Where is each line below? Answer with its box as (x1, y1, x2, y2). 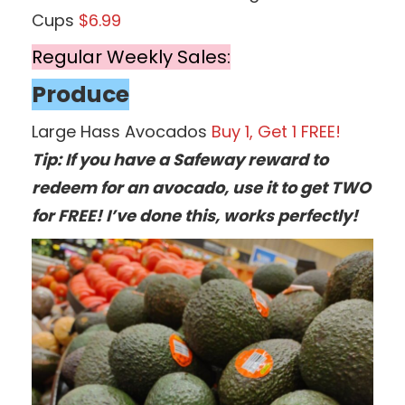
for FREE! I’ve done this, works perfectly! (32, 203, 358, 227)
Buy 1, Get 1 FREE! (212, 119, 341, 143)
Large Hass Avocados (32, 119, 212, 143)
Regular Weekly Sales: (32, 43, 231, 70)
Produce (32, 78, 129, 110)
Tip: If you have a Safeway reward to (32, 147, 328, 171)
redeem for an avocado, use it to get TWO (32, 175, 371, 199)
